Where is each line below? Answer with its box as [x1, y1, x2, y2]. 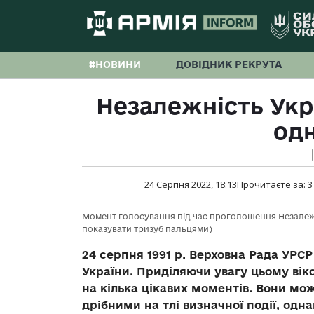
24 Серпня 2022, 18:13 [144, 178, 237, 191]
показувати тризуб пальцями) [82, 224, 212, 234]
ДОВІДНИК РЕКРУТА [176, 59, 282, 70]
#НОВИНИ [89, 59, 141, 70]
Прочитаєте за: [237, 178, 308, 191]
